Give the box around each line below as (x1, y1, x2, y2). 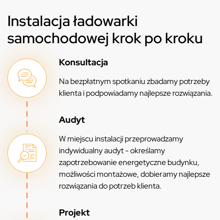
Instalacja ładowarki (7, 11, 138, 31)
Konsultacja (59, 56, 108, 68)
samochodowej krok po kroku (7, 28, 203, 48)
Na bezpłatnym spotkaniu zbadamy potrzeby (59, 76, 210, 87)
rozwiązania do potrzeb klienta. (59, 181, 162, 192)
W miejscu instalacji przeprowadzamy (59, 134, 183, 144)
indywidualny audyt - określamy (59, 145, 165, 156)
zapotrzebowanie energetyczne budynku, (59, 157, 199, 168)
